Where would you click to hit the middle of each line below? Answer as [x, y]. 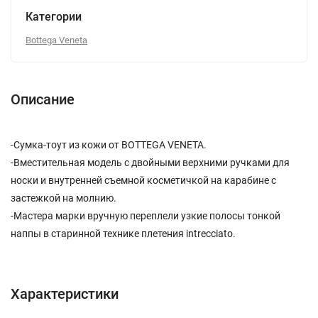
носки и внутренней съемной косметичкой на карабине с [143, 180]
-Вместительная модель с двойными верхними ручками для [150, 162]
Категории [54, 16]
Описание [43, 99]
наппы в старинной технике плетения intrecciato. [123, 233]
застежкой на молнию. [64, 198]
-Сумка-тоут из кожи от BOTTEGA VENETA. [109, 144]
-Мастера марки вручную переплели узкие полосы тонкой [146, 215]
